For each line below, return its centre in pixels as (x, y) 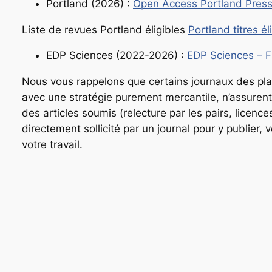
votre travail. (52, 145)
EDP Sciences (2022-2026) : (117, 56)
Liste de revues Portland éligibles (105, 29)
